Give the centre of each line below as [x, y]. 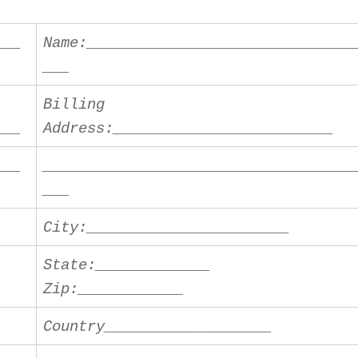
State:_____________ [127, 266]
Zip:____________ [114, 290]
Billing [74, 105]
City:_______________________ [167, 228]
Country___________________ [158, 327]
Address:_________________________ [189, 129]
